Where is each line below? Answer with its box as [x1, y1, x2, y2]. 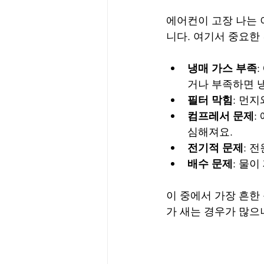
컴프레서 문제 [187, 109, 254, 124]
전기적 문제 [187, 141, 243, 156]
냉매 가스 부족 [187, 61, 257, 76]
